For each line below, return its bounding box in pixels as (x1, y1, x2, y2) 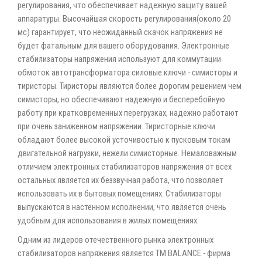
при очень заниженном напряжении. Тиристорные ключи (18, 121, 215, 132)
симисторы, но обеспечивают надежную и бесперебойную (18, 94, 225, 105)
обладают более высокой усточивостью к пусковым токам (18, 135, 230, 145)
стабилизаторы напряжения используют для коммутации (18, 54, 221, 64)
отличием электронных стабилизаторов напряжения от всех (18, 161, 232, 172)
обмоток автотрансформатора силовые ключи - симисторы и (18, 67, 237, 78)
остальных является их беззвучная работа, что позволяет (18, 175, 223, 185)
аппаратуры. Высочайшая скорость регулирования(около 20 (18, 13, 231, 24)
